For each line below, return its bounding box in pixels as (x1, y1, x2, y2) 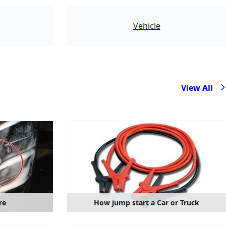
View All (181, 82, 215, 93)
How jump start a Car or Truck (94, 197, 199, 207)
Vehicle (133, 20, 160, 32)
